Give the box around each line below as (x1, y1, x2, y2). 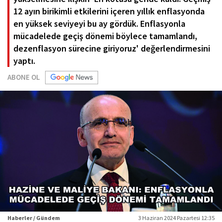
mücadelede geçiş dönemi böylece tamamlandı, (13, 30, 197, 42)
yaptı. (13, 55, 35, 66)
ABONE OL (7, 72, 40, 82)
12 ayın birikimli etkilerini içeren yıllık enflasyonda (13, 5, 205, 17)
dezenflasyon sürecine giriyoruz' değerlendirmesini (13, 42, 210, 54)
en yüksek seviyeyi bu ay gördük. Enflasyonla (13, 17, 185, 29)
